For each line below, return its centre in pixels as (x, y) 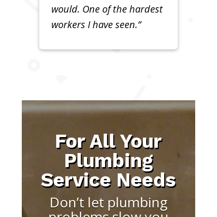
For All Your (108, 141)
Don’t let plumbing (108, 202)
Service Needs (108, 180)
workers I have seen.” (96, 25)
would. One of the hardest (107, 9)
